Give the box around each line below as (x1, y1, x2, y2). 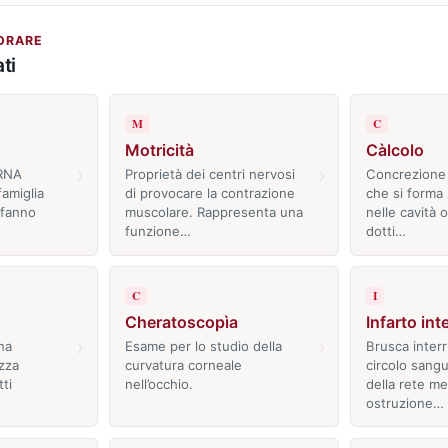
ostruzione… (365, 394, 444, 411)
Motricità (124, 140, 194, 161)
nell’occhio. (124, 375, 193, 392)
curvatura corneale (124, 356, 242, 373)
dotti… (365, 223, 406, 239)
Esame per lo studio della (124, 337, 282, 354)
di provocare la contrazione (124, 185, 295, 201)
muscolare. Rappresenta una (124, 204, 303, 220)
